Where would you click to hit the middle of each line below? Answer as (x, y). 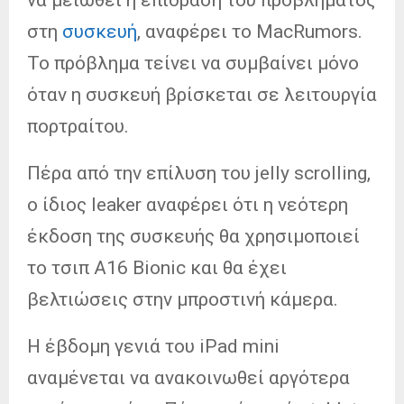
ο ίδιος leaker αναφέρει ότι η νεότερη (188, 204)
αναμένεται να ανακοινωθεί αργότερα (188, 377)
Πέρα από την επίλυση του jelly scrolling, (199, 173)
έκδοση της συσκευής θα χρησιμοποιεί (193, 236)
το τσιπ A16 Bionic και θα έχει (157, 267)
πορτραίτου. (78, 126)
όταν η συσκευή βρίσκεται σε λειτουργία (202, 94)
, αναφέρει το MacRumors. (250, 31)
